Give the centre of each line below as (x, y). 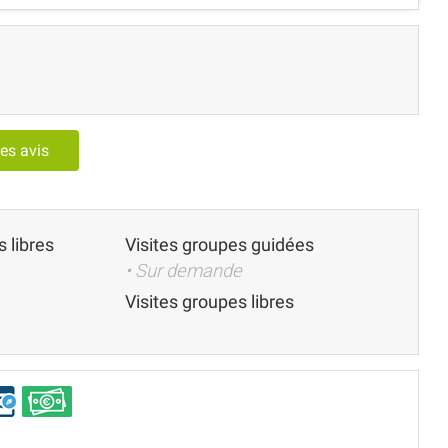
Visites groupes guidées (219, 244)
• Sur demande (183, 270)
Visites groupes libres (209, 301)
